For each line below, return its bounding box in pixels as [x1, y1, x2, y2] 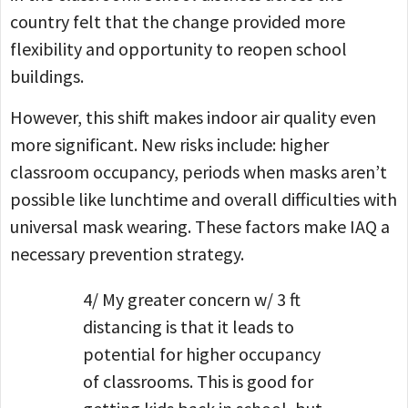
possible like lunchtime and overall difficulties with [10, 187, 397, 210]
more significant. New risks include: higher [10, 132, 329, 156]
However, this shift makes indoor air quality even [10, 105, 376, 128]
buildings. [10, 65, 87, 88]
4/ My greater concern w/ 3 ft [83, 287, 301, 311]
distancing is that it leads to [83, 314, 294, 338]
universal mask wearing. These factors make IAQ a [10, 214, 390, 238]
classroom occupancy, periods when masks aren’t [10, 159, 387, 183]
